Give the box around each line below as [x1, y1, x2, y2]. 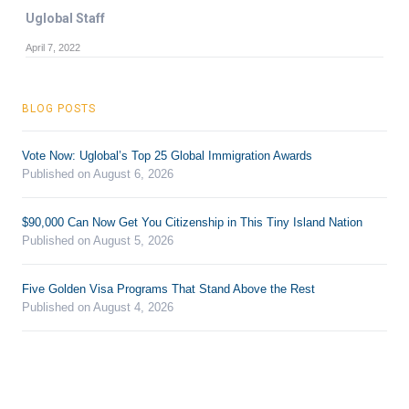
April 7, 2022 [26, 41, 80, 53]
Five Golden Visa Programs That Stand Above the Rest [22, 281, 315, 296]
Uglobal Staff [26, 10, 105, 26]
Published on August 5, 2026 [22, 233, 173, 247]
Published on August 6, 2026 [22, 166, 173, 181]
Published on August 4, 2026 [22, 299, 173, 314]
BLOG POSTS [22, 101, 96, 115]
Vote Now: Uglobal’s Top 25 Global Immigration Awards [22, 148, 312, 163]
